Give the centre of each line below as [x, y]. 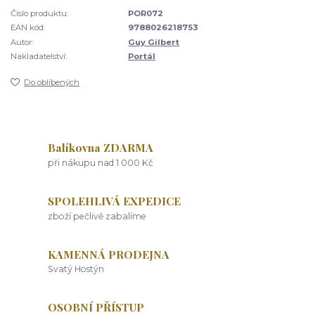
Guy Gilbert [154, 42]
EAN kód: [28, 28]
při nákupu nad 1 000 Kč [101, 163]
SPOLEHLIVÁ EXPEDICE [115, 201]
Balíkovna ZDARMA [101, 148]
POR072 [146, 14]
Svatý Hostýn [76, 269]
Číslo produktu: [39, 14]
